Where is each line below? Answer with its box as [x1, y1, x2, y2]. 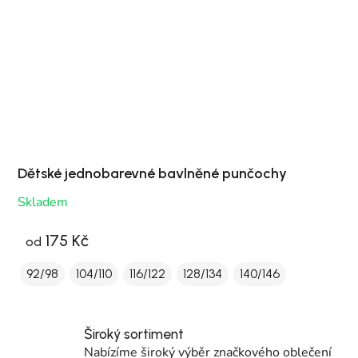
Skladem [18, 193, 68, 211]
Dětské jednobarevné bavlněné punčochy [18, 164, 287, 182]
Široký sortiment [84, 325, 184, 343]
